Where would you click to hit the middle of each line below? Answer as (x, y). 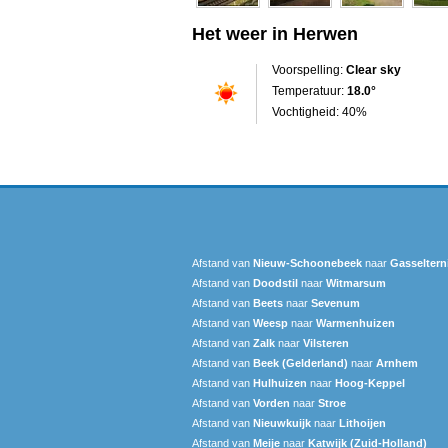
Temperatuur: (309, 90)
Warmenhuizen (355, 322)
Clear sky (373, 69)
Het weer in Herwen (275, 33)
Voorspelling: (309, 69)
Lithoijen (362, 422)
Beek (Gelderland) (300, 362)
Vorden (271, 402)
